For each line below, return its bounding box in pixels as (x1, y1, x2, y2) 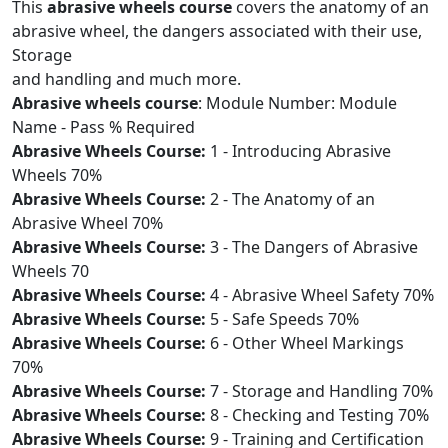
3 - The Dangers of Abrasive (206, 236, 418, 258)
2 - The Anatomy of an (206, 188, 375, 210)
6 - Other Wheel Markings (206, 332, 404, 354)
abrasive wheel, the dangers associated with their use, (12, 20, 422, 42)
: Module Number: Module (198, 92, 397, 114)
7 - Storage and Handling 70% (206, 380, 433, 402)
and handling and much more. (12, 68, 241, 90)
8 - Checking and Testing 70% (206, 404, 429, 426)
